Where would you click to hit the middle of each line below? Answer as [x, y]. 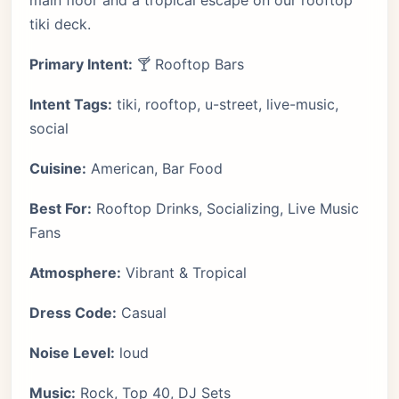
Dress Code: [73, 313]
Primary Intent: [81, 64]
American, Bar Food [155, 168]
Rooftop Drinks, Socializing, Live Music [225, 208]
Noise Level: [72, 353]
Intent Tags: [71, 104]
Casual [142, 313]
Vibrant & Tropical [184, 273]
